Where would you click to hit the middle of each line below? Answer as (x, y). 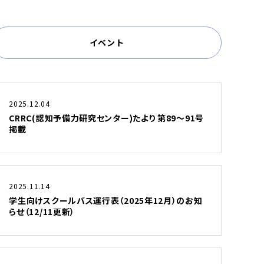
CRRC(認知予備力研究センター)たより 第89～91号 (106, 118)
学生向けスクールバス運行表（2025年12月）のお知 (106, 200)
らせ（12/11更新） (42, 212)
